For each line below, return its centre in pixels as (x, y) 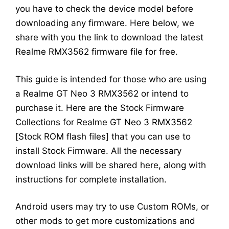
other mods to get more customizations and (105, 221)
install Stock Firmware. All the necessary (98, 151)
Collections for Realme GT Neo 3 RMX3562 (104, 122)
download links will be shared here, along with (111, 165)
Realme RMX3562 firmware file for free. (97, 52)
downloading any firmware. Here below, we (105, 23)
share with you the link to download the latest (109, 38)
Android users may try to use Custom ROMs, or (112, 207)
